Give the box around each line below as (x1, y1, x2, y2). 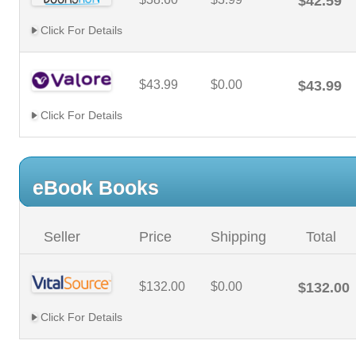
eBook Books (33, 176, 159, 199)
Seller (44, 229, 80, 245)
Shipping (211, 229, 266, 245)
